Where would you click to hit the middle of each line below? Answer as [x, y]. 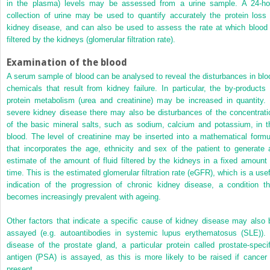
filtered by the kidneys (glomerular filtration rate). [91, 39]
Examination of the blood [67, 62]
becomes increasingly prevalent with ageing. [84, 196]
